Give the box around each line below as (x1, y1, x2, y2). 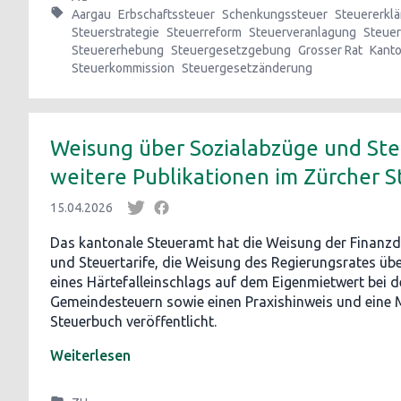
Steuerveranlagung (249, 25, 356, 39)
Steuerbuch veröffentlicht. (50, 313, 220, 329)
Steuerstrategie (72, 25, 159, 39)
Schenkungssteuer (222, 7, 328, 21)
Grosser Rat (298, 43, 363, 57)
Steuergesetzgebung (171, 43, 291, 57)
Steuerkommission (72, 61, 175, 75)
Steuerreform (166, 25, 242, 39)
